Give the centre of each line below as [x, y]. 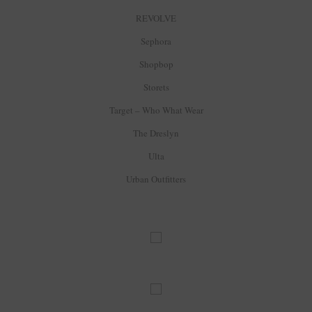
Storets [156, 87]
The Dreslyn [156, 133]
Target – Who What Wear [156, 110]
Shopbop [156, 64]
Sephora [156, 41]
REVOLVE [156, 18]
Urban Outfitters [156, 179]
